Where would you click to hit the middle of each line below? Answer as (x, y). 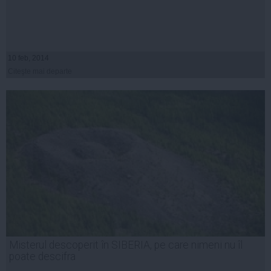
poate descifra (42, 256)
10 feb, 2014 (28, 58)
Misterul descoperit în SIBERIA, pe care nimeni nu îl (126, 245)
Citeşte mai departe (40, 71)
